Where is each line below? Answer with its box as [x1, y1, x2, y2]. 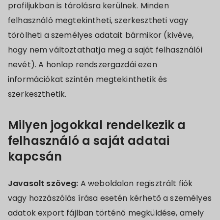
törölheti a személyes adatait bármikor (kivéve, [8, 29, 194, 41]
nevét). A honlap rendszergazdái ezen [8, 59, 157, 70]
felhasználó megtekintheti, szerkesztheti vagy [8, 15, 189, 26]
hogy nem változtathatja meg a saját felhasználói [8, 44, 202, 55]
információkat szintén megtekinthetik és [8, 74, 167, 85]
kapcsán [8, 148, 62, 165]
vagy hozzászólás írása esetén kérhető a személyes [8, 192, 212, 204]
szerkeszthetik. [8, 88, 67, 100]
